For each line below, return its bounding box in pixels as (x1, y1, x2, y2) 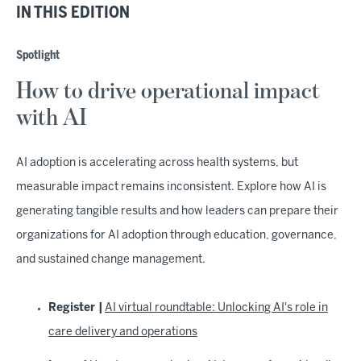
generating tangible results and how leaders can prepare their (16, 206, 338, 217)
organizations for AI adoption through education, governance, (16, 230, 337, 241)
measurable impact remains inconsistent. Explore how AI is (16, 182, 326, 193)
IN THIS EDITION (16, 6, 130, 21)
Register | (48, 303, 105, 313)
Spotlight (16, 51, 60, 61)
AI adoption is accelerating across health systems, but (16, 158, 298, 168)
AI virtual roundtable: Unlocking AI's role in (105, 303, 328, 313)
